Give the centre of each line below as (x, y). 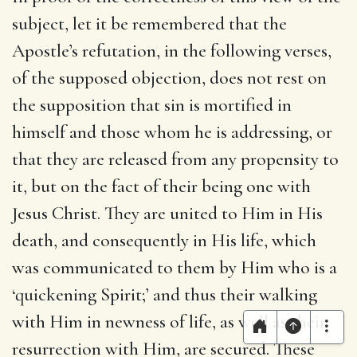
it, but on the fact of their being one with (161, 186)
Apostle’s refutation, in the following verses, (172, 51)
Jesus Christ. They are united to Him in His (167, 213)
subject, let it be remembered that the (149, 24)
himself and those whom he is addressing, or (172, 132)
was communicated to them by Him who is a (175, 267)
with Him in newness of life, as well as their (169, 322)
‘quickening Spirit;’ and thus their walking (165, 294)
